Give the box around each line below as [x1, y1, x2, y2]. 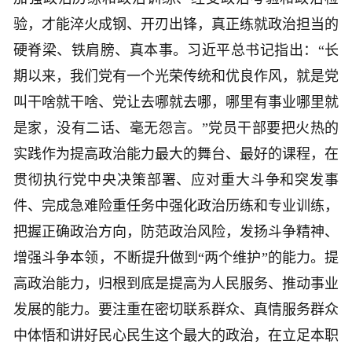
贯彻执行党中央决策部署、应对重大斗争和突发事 [13, 172, 339, 189]
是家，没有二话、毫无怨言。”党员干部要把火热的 [13, 120, 339, 137]
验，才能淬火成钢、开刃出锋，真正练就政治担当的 [13, 16, 339, 33]
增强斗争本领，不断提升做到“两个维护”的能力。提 [13, 250, 339, 266]
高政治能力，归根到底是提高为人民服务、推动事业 [13, 276, 339, 292]
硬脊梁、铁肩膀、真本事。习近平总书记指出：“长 [13, 42, 339, 59]
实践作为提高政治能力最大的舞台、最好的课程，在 [13, 146, 339, 163]
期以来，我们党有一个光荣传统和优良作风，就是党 [13, 68, 339, 85]
